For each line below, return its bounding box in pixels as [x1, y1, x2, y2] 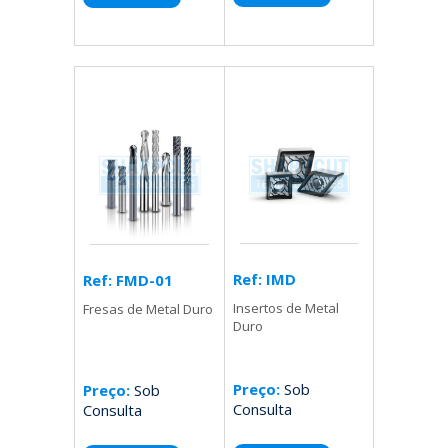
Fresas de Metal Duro [83, 300, 214, 319]
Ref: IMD [232, 269, 296, 290]
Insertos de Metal [232, 299, 339, 318]
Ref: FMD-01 [83, 270, 174, 291]
